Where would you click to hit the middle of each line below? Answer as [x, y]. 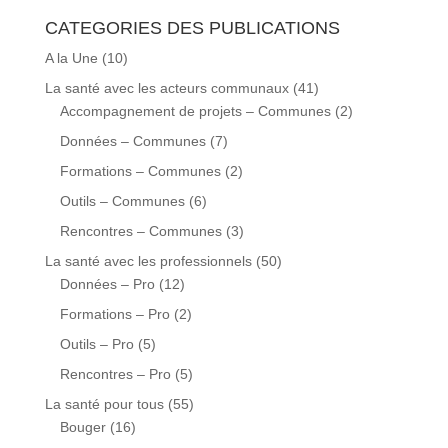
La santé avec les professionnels [148, 260]
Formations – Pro [114, 313]
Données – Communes [132, 140]
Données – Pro [107, 283]
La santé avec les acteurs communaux [166, 87]
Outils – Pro [96, 343]
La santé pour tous [104, 403]
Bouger [82, 426]
